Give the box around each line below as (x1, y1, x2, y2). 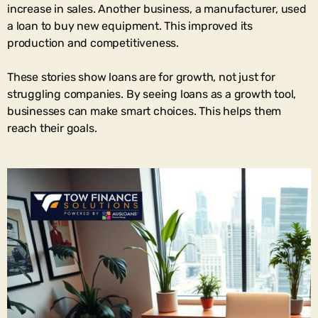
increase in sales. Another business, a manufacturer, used (7, 1, 307, 16)
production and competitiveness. (7, 35, 179, 50)
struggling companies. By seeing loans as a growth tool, (7, 87, 297, 101)
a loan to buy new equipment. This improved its (7, 18, 253, 33)
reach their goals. (7, 121, 97, 135)
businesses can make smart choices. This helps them (7, 104, 282, 118)
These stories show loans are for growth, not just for (7, 70, 275, 84)
